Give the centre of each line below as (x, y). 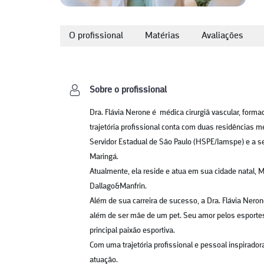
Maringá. (104, 157)
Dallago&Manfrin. (118, 187)
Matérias (162, 36)
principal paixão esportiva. (133, 231)
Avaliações (222, 36)
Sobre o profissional (128, 90)
